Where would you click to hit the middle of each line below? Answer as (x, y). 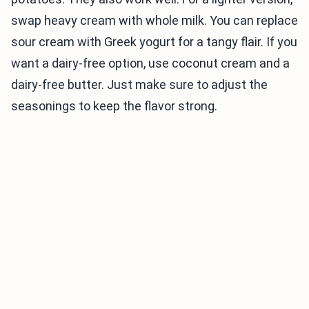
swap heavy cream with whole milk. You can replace (154, 21)
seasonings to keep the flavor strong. (114, 106)
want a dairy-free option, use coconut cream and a (150, 63)
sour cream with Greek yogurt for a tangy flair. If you (154, 42)
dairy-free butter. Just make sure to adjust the (139, 85)
